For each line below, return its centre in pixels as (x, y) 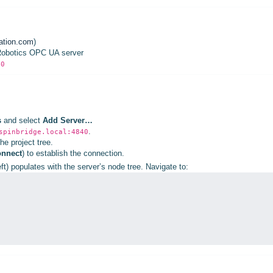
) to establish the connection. (73, 153)
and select (22, 120)
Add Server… (68, 120)
